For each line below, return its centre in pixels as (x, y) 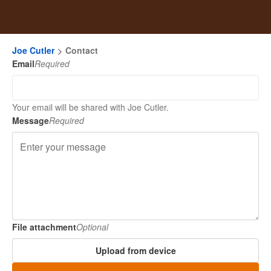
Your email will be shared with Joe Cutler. (90, 107)
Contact (82, 50)
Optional (92, 227)
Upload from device (135, 250)
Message (31, 120)
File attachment (44, 227)
